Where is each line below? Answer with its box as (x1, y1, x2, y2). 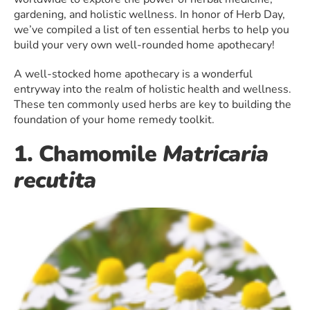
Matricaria (162, 139, 268, 170)
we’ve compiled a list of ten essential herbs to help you (14, 22, 289, 38)
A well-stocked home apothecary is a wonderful (14, 66, 253, 82)
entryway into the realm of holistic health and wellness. (14, 82, 291, 98)
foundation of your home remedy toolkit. (14, 112, 215, 128)
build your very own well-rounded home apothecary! (14, 37, 275, 53)
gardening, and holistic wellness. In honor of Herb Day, (14, 7, 285, 23)
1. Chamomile (14, 139, 163, 170)
